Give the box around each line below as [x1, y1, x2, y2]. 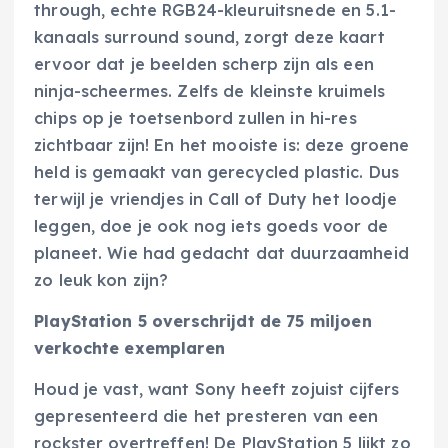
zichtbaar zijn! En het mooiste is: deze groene [34, 134, 410, 155]
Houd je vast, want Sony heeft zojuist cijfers [34, 378, 400, 399]
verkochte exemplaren [34, 337, 225, 358]
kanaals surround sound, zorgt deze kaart [34, 26, 385, 47]
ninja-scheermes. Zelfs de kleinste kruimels [34, 80, 386, 101]
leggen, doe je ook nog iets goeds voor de [34, 215, 388, 236]
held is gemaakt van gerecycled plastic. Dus [34, 161, 400, 182]
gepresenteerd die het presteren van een [34, 405, 379, 426]
